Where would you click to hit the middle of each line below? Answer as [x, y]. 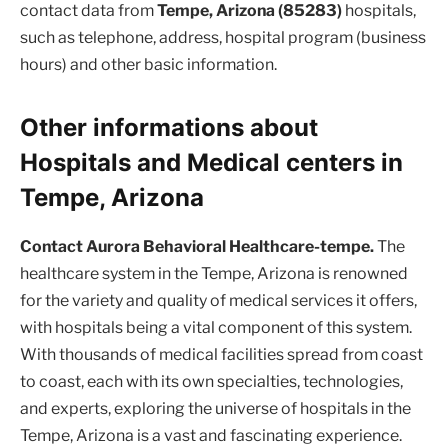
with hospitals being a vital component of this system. [216, 328]
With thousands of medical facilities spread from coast [221, 355]
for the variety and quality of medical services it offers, [218, 301]
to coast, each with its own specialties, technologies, [211, 382]
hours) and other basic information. [148, 65]
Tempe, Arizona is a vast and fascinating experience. [211, 436]
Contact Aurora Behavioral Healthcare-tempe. [197, 247]
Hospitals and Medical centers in [211, 163]
